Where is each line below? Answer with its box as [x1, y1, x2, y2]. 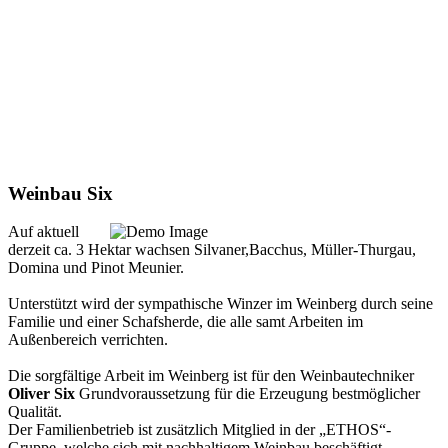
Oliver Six [8, 385, 75, 403]
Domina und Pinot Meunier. [8, 259, 184, 277]
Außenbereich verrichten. [8, 331, 168, 349]
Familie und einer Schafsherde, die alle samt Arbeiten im [8, 313, 363, 331]
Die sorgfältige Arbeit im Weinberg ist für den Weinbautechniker [8, 367, 414, 385]
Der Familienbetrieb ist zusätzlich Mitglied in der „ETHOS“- [8, 421, 391, 439]
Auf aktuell [8, 223, 79, 241]
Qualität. [8, 403, 62, 421]
